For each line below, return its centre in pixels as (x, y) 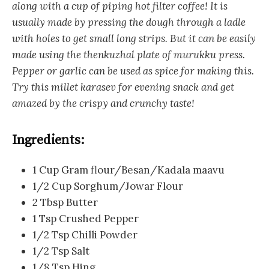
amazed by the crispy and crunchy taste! (103, 104)
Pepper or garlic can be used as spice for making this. (133, 71)
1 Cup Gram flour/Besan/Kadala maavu (128, 170)
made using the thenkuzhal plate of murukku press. (128, 55)
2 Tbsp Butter (65, 203)
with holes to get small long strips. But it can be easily (134, 39)
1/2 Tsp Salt (61, 251)
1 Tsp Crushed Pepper (86, 219)
